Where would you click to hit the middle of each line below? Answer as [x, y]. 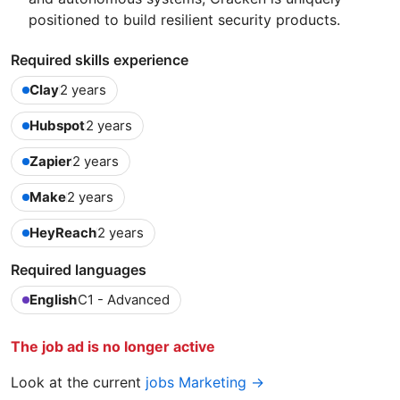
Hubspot [57, 126]
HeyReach [63, 233]
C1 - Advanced [124, 300]
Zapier [50, 162]
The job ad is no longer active [113, 347]
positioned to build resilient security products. [184, 20]
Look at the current [78, 383]
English [53, 300]
